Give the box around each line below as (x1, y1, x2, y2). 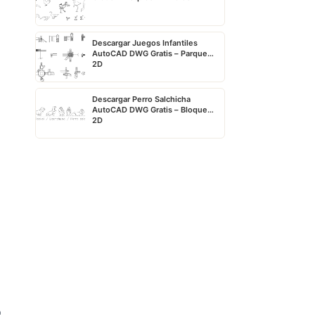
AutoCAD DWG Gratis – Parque (91, 49, 207, 58)
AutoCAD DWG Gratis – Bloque (91, 105, 207, 115)
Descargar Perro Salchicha (91, 94, 191, 104)
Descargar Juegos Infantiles (91, 38, 198, 48)
